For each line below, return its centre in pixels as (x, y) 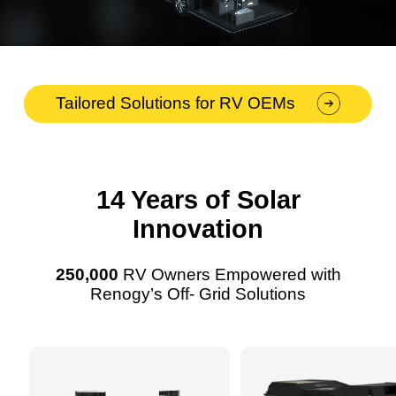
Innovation (198, 229)
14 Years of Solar (198, 200)
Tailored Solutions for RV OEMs (175, 103)
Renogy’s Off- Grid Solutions (198, 294)
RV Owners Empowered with (229, 275)
